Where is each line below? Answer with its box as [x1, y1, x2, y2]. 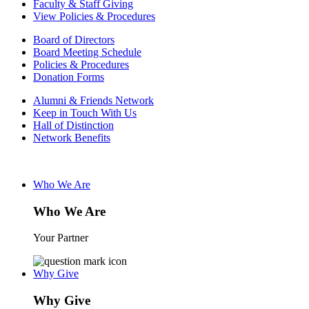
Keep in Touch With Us [33, 107, 137, 119]
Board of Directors [33, 34, 114, 46]
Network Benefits [33, 132, 110, 143]
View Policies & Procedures [33, 10, 155, 22]
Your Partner [33, 232, 88, 244]
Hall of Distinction [33, 119, 114, 131]
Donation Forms [33, 71, 104, 83]
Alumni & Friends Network [33, 94, 154, 106]
